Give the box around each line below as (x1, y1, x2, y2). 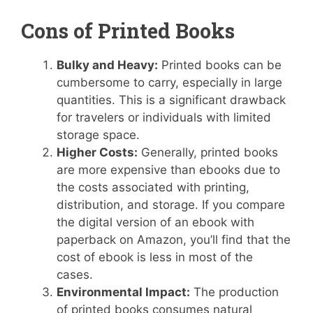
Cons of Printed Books (21, 17, 235, 44)
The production (190, 284, 279, 299)
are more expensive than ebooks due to (57, 162, 280, 177)
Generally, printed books (138, 145, 278, 159)
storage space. (57, 127, 140, 142)
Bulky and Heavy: (57, 57, 158, 72)
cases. (57, 267, 93, 282)
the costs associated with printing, (57, 180, 249, 194)
